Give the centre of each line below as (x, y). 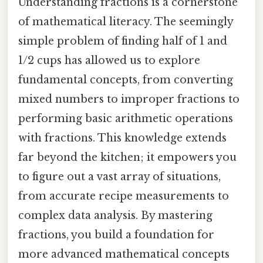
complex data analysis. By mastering (115, 216)
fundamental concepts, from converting (126, 80)
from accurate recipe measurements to (124, 196)
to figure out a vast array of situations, (119, 177)
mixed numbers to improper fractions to (129, 100)
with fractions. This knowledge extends (122, 138)
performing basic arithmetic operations (126, 119)
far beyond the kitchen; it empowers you (127, 158)
